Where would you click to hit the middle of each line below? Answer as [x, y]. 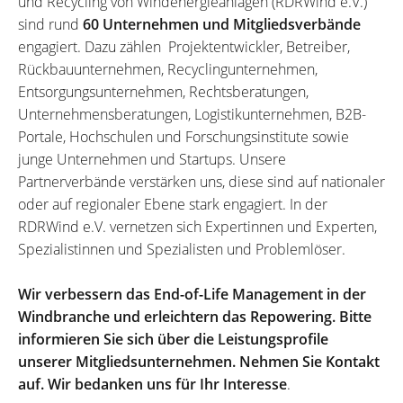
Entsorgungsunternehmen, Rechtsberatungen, [163, 92]
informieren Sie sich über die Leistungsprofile [173, 339]
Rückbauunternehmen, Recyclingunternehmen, [168, 69]
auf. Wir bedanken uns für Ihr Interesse [152, 384]
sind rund [49, 24]
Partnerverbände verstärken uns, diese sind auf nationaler [201, 182]
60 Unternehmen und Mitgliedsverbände [220, 24]
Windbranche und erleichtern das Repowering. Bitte [195, 317]
